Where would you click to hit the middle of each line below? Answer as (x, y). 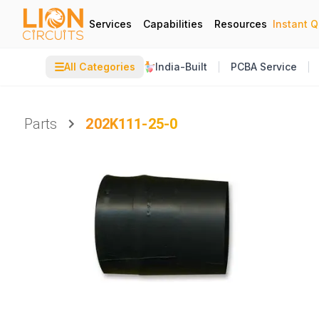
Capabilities (173, 23)
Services (110, 23)
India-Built (181, 67)
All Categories (100, 67)
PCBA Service (264, 67)
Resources (241, 23)
